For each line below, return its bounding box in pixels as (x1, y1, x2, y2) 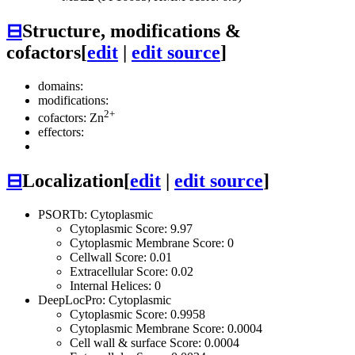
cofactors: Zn (38, 111, 104, 125)
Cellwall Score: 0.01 (70, 250, 172, 265)
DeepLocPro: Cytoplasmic (38, 293, 171, 307)
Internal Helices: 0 (70, 279, 161, 293)
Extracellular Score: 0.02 (70, 265, 193, 279)
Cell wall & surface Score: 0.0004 (70, 336, 239, 350)
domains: (38, 78, 83, 93)
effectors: (38, 125, 84, 139)
